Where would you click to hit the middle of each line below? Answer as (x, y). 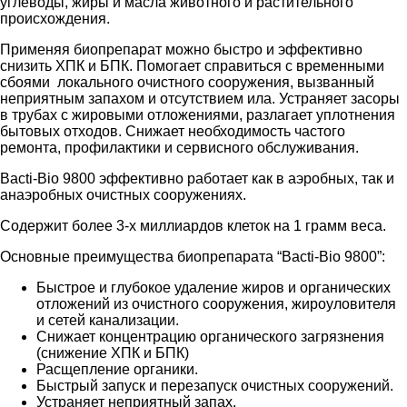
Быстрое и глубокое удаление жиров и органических (213, 287)
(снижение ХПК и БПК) (113, 352)
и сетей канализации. (108, 320)
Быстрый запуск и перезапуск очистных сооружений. (215, 385)
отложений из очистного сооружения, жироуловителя (216, 303)
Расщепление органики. (117, 369)
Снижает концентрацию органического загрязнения (210, 336)
